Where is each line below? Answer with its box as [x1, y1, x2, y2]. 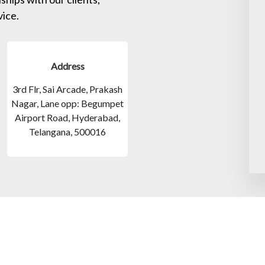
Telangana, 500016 [29, 125, 106, 137]
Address [50, 60, 85, 72]
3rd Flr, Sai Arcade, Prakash [12, 83, 123, 95]
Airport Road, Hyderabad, [15, 111, 121, 123]
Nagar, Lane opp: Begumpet [11, 97, 124, 109]
